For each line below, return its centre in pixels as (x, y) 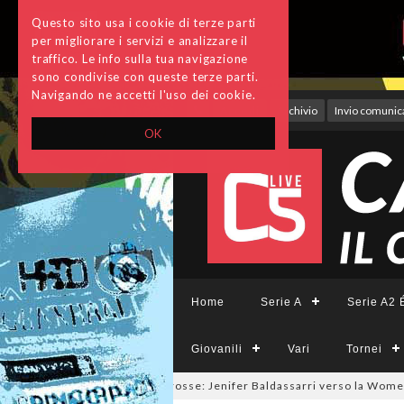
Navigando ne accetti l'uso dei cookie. (144, 95)
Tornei (364, 349)
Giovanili (217, 349)
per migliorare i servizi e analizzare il (140, 41)
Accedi (240, 110)
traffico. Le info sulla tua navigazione (140, 59)
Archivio (297, 110)
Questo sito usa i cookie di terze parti (144, 23)
